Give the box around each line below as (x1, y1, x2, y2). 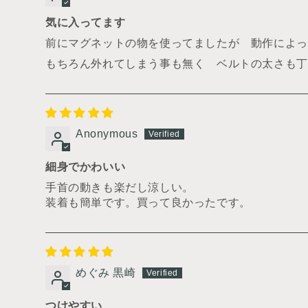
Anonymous (76, 128, 138, 140)
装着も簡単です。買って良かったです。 (45, 197, 251, 209)
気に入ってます (45, 16, 126, 29)
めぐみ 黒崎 (76, 267, 136, 279)
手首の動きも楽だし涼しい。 (45, 181, 194, 194)
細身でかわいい (45, 161, 126, 173)
